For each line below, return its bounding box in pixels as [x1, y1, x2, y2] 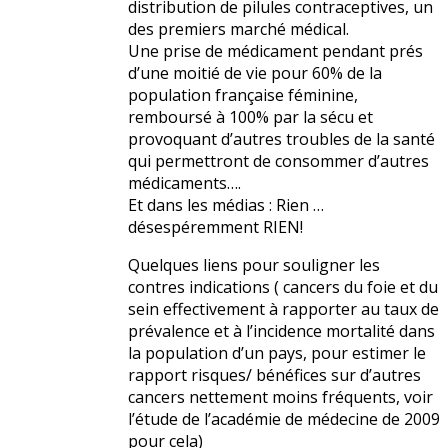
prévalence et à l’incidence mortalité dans [128, 320, 435, 343]
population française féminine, [128, 84, 358, 107]
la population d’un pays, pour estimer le [128, 342, 426, 365]
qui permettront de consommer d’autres [128, 150, 429, 173]
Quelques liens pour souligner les [128, 254, 380, 277]
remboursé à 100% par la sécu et [128, 106, 373, 129]
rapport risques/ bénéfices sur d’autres [128, 364, 421, 387]
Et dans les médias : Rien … [128, 194, 324, 217]
